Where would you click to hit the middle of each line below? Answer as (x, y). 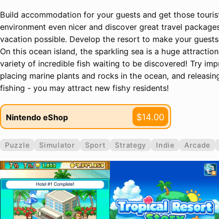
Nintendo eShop (37, 117)
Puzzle (17, 145)
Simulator (57, 145)
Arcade (197, 145)
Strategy (131, 145)
